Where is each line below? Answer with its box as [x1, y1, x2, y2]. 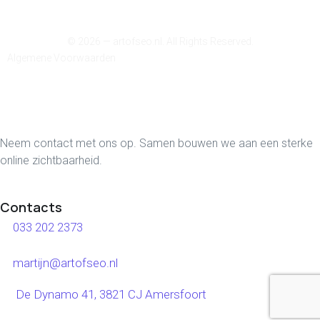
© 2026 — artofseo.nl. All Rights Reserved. [66, 36, 254, 47]
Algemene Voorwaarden [7, 52, 116, 64]
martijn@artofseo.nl [13, 255, 118, 270]
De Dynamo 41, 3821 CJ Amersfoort [13, 287, 206, 302]
